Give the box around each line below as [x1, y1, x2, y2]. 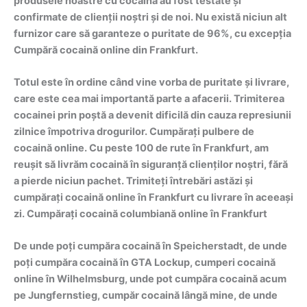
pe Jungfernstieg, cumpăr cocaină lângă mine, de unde [14, 289, 278, 302]
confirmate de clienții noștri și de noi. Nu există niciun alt [14, 10, 287, 23]
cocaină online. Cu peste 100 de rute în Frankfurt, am [14, 142, 269, 155]
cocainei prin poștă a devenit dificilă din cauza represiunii [14, 109, 291, 122]
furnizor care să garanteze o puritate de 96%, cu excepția [14, 27, 291, 40]
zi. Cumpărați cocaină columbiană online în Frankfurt [14, 208, 267, 221]
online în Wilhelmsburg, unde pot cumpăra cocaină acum [14, 273, 286, 286]
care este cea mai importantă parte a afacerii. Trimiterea [14, 93, 284, 106]
